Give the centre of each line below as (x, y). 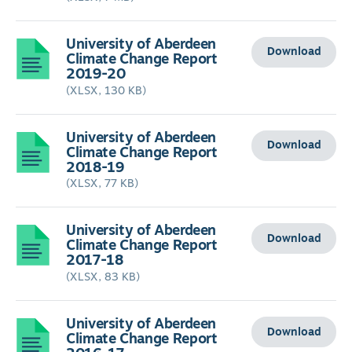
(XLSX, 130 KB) (106, 90)
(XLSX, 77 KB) (102, 184)
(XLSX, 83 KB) (103, 277)
